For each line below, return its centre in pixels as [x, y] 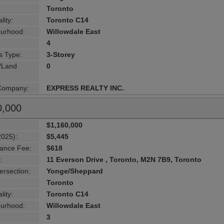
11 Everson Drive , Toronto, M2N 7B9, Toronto [124, 159]
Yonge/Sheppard [75, 171]
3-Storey [61, 54]
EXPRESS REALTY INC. [85, 88]
